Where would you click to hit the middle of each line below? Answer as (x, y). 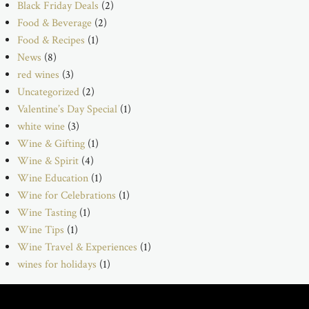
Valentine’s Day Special (67, 109)
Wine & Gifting (51, 143)
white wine (41, 126)
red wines (38, 74)
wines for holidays (57, 264)
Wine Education (53, 178)
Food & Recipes (51, 40)
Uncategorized (48, 92)
